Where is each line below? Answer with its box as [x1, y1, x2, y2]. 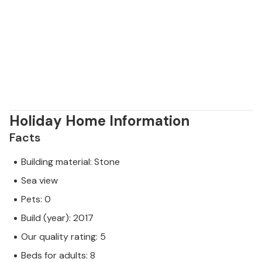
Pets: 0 [21, 193, 51, 206]
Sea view [21, 174, 58, 187]
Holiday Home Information [9, 112, 189, 130]
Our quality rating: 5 [21, 230, 106, 243]
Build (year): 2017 [21, 212, 94, 225]
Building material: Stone [21, 156, 120, 168]
